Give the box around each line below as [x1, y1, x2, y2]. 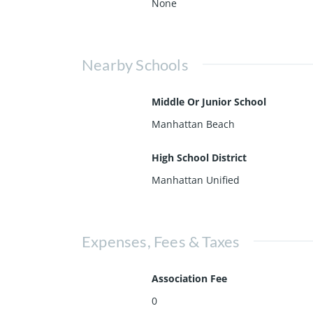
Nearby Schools [82, 54, 189, 74]
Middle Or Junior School [152, 94, 266, 108]
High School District [152, 150, 247, 164]
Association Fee [152, 271, 227, 285]
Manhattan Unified [152, 173, 240, 187]
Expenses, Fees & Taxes [82, 231, 240, 251]
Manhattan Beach [152, 117, 235, 131]
